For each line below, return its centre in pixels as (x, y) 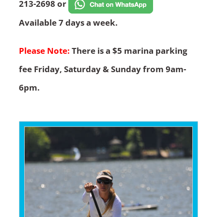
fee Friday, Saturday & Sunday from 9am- (102, 69)
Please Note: (44, 50)
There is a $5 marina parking (128, 50)
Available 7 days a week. (68, 22)
